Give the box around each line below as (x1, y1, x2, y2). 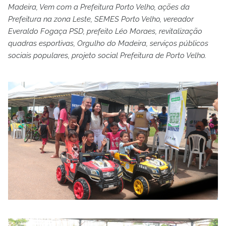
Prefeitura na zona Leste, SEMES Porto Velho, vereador (8, 15, 194, 24)
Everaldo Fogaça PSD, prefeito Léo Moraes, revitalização (8, 27, 202, 36)
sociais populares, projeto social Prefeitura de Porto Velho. (8, 51, 206, 61)
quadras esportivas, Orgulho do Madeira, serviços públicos (8, 39, 208, 48)
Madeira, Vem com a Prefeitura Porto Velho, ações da (8, 3, 190, 12)
